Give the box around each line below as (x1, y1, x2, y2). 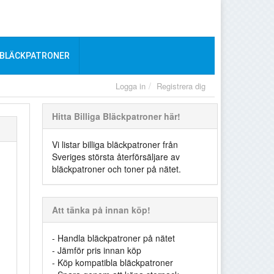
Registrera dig (157, 80, 206, 92)
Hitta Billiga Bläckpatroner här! (52, 110, 183, 122)
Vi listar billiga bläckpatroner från (52, 138, 179, 150)
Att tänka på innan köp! (52, 204, 154, 216)
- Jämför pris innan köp (52, 244, 142, 256)
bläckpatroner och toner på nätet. (52, 163, 182, 175)
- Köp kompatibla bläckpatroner (52, 256, 174, 268)
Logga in (116, 80, 146, 92)
